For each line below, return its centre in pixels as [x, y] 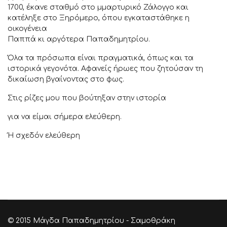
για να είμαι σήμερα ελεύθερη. [65, 117]
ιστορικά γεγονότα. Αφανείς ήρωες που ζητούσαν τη [105, 69]
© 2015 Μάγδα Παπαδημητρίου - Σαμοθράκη [91, 221]
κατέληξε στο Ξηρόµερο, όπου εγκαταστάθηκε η [99, 18]
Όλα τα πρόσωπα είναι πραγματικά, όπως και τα [101, 58]
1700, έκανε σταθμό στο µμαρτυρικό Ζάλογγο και [98, 8]
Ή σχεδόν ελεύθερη [44, 136]
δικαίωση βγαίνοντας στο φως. [66, 80]
